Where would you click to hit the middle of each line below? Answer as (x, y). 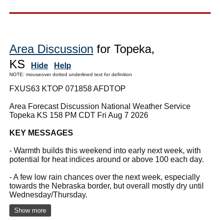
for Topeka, (124, 49)
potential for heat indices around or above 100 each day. (107, 159)
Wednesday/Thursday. (48, 194)
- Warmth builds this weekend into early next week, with (105, 150)
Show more (30, 210)
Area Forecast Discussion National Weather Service (100, 106)
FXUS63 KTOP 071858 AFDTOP (68, 88)
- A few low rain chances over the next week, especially (105, 177)
